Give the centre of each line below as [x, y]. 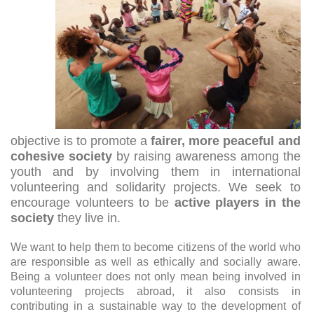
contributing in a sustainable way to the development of [156, 306]
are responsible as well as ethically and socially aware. [156, 261]
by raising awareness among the [206, 156]
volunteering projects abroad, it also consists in [156, 291]
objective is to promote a [81, 141]
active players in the [237, 202]
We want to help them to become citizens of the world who [156, 247]
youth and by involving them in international [156, 171]
